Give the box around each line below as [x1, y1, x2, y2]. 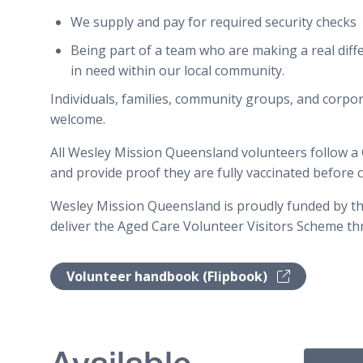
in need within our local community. [70, 61, 284, 79]
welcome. [50, 109, 105, 128]
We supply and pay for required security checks [70, 12, 357, 31]
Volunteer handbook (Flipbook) [66, 267, 271, 285]
